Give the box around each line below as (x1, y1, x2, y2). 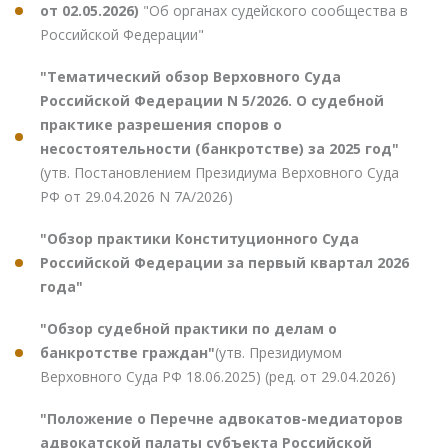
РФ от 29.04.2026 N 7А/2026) (40, 186, 233, 206)
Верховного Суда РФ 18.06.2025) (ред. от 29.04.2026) (40, 366, 396, 386)
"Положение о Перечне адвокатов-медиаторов (40, 408, 403, 428)
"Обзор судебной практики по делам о (40, 318, 337, 338)
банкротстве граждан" (40, 342, 215, 362)
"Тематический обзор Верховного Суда (40, 66, 341, 86)
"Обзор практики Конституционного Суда (40, 228, 359, 248)
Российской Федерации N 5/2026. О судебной (40, 90, 384, 110)
